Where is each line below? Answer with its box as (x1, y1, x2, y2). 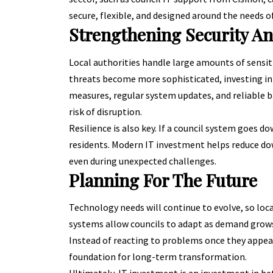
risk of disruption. (68, 105, 142, 118)
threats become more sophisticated (68, 72, 219, 85)
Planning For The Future (68, 168, 257, 191)
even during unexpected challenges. (68, 154, 216, 167)
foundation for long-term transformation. (68, 250, 247, 263)
